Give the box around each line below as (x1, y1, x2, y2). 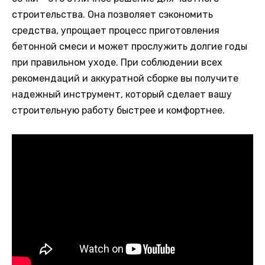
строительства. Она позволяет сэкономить (12, 9, 213, 21)
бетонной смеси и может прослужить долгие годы (12, 41, 247, 53)
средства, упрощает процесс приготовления (12, 25, 219, 37)
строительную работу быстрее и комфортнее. (12, 105, 225, 117)
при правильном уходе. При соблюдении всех (12, 57, 222, 69)
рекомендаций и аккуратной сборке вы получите (12, 73, 238, 85)
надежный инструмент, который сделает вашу (12, 89, 232, 101)
